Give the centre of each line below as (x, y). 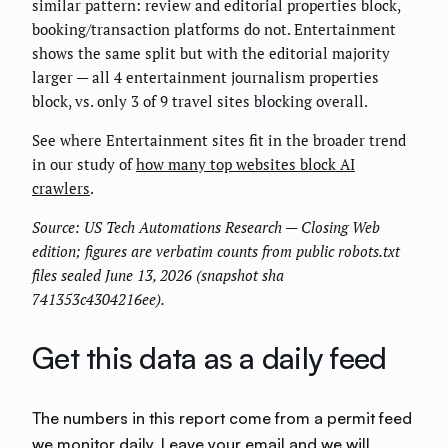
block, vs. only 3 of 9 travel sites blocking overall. (200, 100)
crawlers (61, 187)
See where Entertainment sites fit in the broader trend (219, 139)
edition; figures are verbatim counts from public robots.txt (216, 250)
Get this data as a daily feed (209, 357)
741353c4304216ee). (98, 298)
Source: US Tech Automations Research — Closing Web (206, 226)
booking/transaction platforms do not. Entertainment (214, 28)
